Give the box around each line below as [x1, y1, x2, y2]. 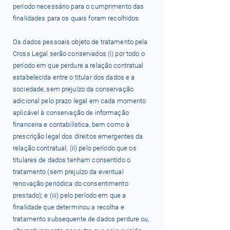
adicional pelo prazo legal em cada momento [13, 97, 146, 105]
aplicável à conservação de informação [13, 109, 129, 117]
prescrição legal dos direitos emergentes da [13, 132, 143, 140]
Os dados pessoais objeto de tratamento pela [13, 38, 148, 46]
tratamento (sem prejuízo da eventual [13, 168, 124, 176]
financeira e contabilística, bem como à [13, 121, 130, 128]
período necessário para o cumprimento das [13, 3, 144, 10]
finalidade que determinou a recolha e [13, 203, 124, 211]
